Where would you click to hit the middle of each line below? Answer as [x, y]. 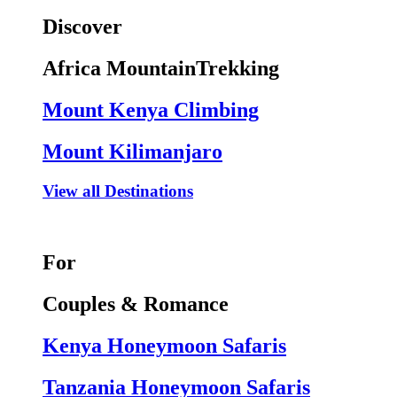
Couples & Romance [136, 304]
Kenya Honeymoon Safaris [164, 346]
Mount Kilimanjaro [132, 151]
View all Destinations [118, 191]
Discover [82, 27]
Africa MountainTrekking [161, 69]
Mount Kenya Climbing [151, 109]
